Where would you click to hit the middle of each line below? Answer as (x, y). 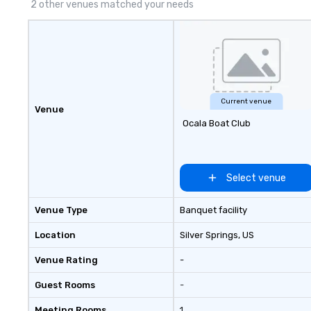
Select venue (256, 178)
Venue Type (61, 210)
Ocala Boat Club (216, 123)
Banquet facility (213, 210)
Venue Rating (66, 260)
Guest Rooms (65, 285)
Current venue (246, 101)
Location (55, 235)
